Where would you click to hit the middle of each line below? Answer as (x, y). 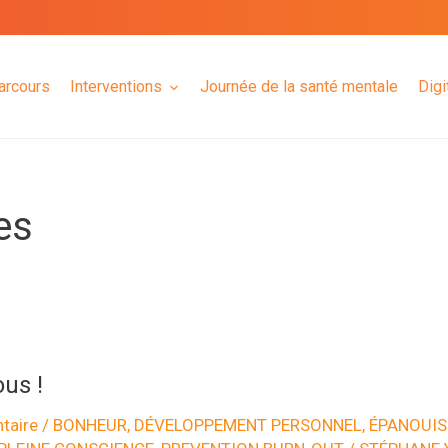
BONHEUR (89, 425)
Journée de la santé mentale (299, 86)
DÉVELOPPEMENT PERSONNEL (247, 425)
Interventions (116, 86)
